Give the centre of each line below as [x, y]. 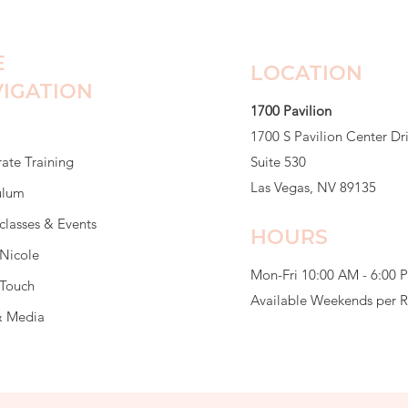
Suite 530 [278, 161]
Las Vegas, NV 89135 [313, 187]
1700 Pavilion [291, 110]
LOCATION [306, 73]
